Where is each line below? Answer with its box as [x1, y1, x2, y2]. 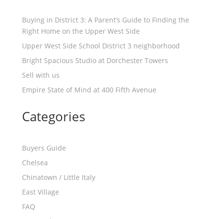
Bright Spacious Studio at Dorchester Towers [22, 56, 168, 65]
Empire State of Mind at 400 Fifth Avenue [22, 85, 156, 94]
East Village [22, 187, 59, 197]
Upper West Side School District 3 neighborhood [22, 41, 180, 50]
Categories [22, 108, 85, 125]
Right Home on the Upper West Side [22, 26, 140, 36]
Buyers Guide [22, 143, 66, 153]
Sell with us [22, 70, 60, 80]
